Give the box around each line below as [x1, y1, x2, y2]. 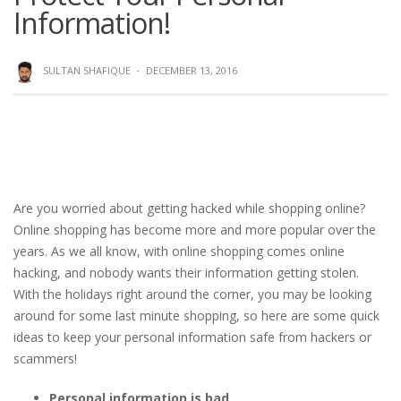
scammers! [13, 350, 77, 367]
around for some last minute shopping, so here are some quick [13, 307, 380, 324]
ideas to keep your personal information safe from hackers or [13, 328, 371, 346]
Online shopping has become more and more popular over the [13, 221, 376, 238]
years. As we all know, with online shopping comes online [13, 243, 345, 260]
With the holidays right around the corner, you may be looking [13, 286, 371, 303]
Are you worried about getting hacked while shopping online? [13, 200, 365, 217]
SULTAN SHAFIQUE [43, 64, 131, 77]
